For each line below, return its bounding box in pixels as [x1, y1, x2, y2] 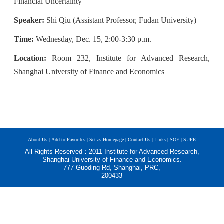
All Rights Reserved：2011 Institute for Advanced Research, [24, 147, 199, 155]
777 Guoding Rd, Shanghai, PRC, [63, 163, 160, 171]
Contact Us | [128, 137, 153, 143]
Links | [154, 137, 168, 143]
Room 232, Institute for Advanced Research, [46, 53, 210, 62]
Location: [14, 53, 46, 62]
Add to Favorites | [51, 137, 88, 143]
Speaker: [14, 15, 44, 24]
